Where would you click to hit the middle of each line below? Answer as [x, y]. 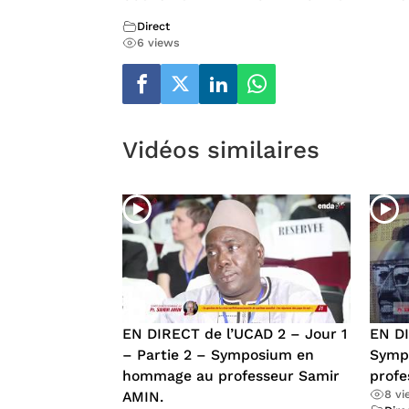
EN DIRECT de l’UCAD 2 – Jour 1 [235, 333]
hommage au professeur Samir [231, 375]
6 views [159, 43]
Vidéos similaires [221, 150]
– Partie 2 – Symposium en [219, 354]
